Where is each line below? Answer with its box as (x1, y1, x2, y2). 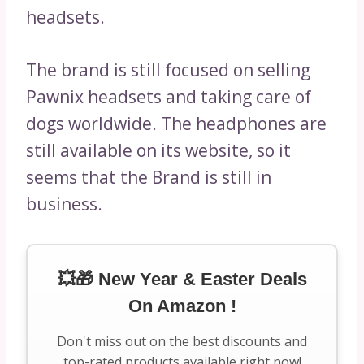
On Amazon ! (128, 296, 236, 317)
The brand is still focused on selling (26, 58, 310, 82)
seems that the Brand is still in (26, 166, 271, 189)
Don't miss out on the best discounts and (57, 332, 307, 351)
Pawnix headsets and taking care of (26, 85, 311, 109)
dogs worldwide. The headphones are (26, 112, 327, 136)
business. (26, 193, 102, 216)
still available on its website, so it (26, 139, 291, 162)
